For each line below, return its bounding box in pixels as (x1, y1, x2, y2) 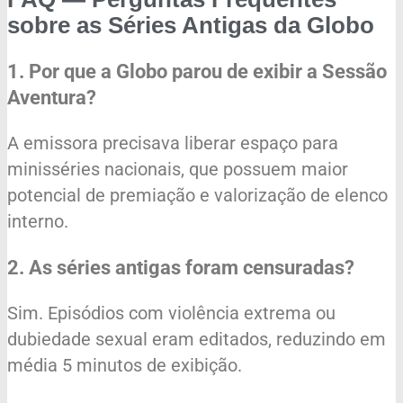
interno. (7, 210, 68, 232)
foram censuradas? (181, 255, 354, 279)
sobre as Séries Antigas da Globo (7, 11, 374, 39)
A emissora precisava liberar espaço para (7, 131, 338, 154)
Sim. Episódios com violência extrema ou (7, 301, 336, 324)
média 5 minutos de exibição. (7, 354, 242, 376)
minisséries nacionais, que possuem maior (7, 157, 348, 180)
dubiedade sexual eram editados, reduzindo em (7, 327, 386, 350)
